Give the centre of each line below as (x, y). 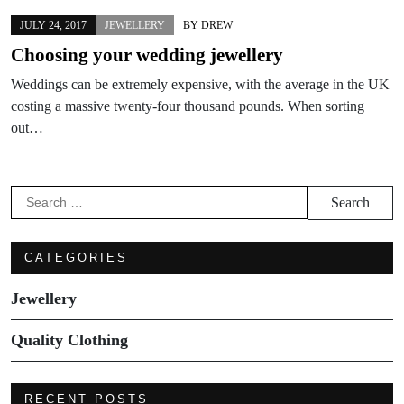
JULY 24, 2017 (53, 25)
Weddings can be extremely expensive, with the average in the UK (200, 84)
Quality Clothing (69, 340)
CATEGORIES (76, 257)
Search (38, 195)
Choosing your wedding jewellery (147, 55)
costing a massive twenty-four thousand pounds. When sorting (188, 106)
